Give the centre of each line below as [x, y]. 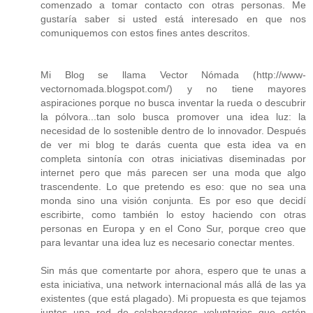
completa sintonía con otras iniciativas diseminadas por [173, 159]
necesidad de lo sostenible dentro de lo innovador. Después [173, 131]
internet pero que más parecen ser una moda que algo [173, 173]
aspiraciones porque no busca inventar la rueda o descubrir [173, 103]
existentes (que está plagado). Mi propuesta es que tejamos [173, 299]
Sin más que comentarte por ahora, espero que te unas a [173, 271]
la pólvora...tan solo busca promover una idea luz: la [173, 117]
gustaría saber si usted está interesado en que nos [173, 19]
